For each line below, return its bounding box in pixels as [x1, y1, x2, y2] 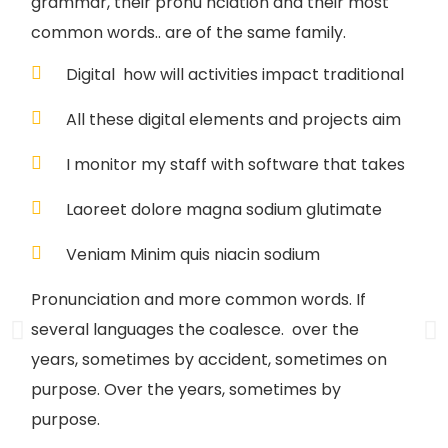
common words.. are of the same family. [31, 21, 346, 45]
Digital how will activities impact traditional [66, 63, 404, 87]
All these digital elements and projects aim [66, 108, 401, 132]
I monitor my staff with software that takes [66, 153, 405, 177]
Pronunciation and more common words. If [31, 288, 366, 312]
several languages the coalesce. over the [31, 318, 359, 342]
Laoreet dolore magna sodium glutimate [66, 198, 382, 222]
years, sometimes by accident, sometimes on [31, 348, 387, 372]
